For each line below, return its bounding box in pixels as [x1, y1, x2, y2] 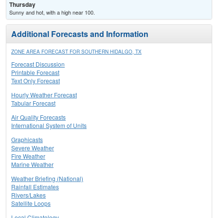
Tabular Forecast [11, 99, 55, 108]
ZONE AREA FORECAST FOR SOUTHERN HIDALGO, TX [11, 48, 142, 55]
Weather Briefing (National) [11, 174, 83, 183]
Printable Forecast [11, 68, 59, 77]
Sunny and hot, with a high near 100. [9, 8, 95, 17]
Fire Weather [11, 152, 45, 161]
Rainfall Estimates [11, 182, 59, 191]
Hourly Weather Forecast [11, 91, 77, 99]
